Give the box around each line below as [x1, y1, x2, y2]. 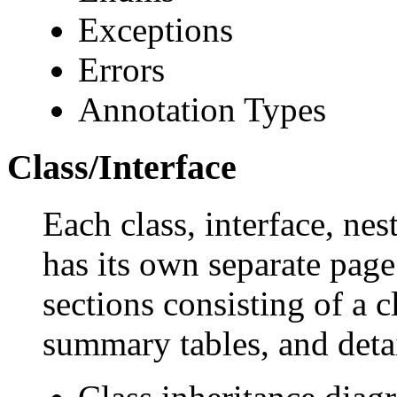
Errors [78, 50, 165, 89]
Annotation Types [78, 90, 326, 128]
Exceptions [78, 10, 233, 49]
